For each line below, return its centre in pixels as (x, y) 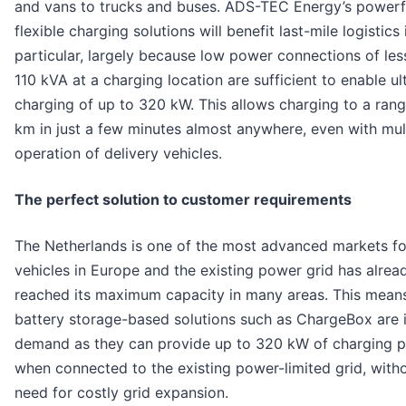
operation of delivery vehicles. (118, 153)
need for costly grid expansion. (121, 392)
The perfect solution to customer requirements (183, 199)
